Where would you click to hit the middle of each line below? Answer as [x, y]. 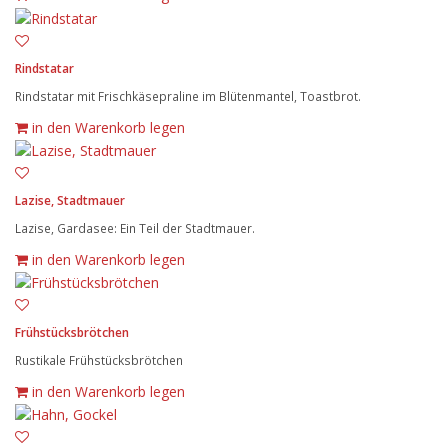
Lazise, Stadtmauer [70, 200]
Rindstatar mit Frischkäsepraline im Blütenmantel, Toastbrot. [188, 95]
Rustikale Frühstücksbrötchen [99, 360]
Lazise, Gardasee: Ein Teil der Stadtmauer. [135, 227]
